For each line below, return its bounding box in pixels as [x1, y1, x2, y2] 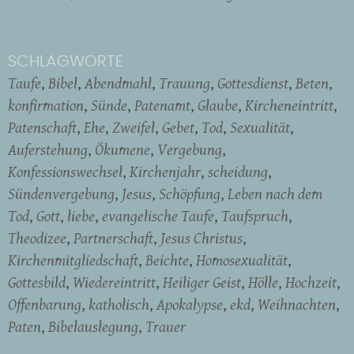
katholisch [88, 292, 149, 315]
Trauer [145, 314, 186, 337]
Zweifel [112, 115, 155, 138]
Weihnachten [258, 292, 336, 315]
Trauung [159, 71, 210, 94]
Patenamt [134, 93, 190, 116]
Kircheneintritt [245, 93, 333, 116]
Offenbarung [8, 292, 81, 315]
